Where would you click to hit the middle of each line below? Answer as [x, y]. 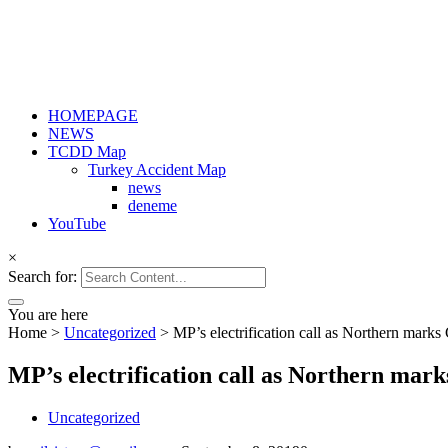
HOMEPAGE [93, 115]
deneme [152, 205]
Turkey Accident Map [157, 169]
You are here [48, 314]
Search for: [42, 276]
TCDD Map [87, 151]
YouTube [77, 223]
